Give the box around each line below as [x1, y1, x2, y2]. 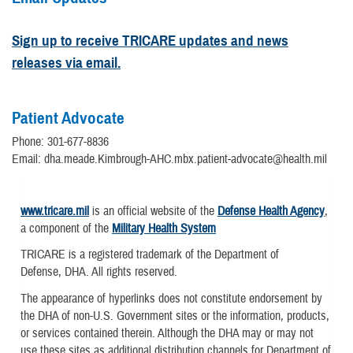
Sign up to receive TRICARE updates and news [12, 32, 288, 50]
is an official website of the [89, 203, 217, 220]
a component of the [20, 221, 112, 237]
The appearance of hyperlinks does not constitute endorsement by [20, 290, 322, 307]
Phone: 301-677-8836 [12, 134, 109, 150]
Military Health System [112, 221, 216, 237]
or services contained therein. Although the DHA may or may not [20, 325, 314, 341]
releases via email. [12, 54, 121, 72]
